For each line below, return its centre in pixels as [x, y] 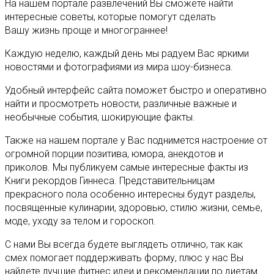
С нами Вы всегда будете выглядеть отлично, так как [125, 245]
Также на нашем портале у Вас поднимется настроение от [136, 141]
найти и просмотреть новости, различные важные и [121, 104]
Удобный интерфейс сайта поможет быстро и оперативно [136, 91]
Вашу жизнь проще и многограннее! [86, 31]
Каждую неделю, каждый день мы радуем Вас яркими [127, 54]
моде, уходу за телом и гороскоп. [80, 221]
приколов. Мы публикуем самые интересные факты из [127, 168]
